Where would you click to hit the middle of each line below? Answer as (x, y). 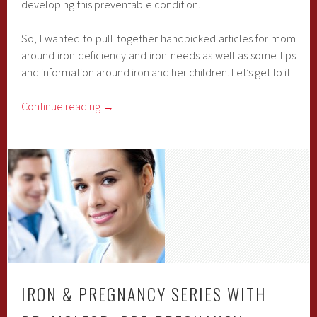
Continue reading (62, 106)
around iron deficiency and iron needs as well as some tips (158, 55)
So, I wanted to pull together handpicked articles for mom (158, 38)
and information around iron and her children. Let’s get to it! (157, 72)
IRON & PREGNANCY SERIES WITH (144, 294)
